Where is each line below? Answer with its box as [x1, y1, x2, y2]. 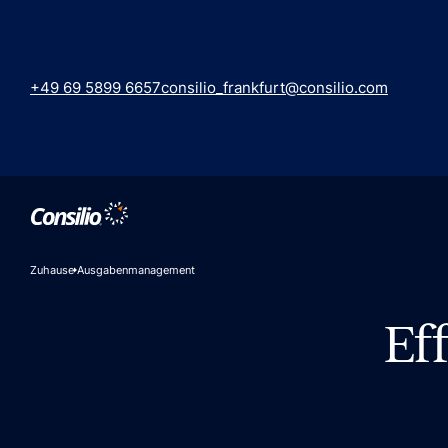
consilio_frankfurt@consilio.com [160, 79, 388, 98]
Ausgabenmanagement [76, 262, 195, 277]
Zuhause [29, 262, 74, 277]
